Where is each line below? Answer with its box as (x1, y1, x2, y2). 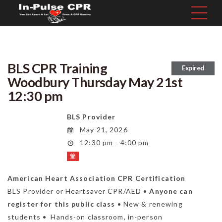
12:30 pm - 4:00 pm (78, 138, 149, 147)
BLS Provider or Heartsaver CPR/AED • (7, 187, 150, 196)
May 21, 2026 (78, 125, 128, 134)
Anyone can (149, 187, 193, 196)
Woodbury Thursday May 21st (7, 74, 182, 91)
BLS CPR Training (7, 60, 108, 77)
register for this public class (7, 200, 115, 209)
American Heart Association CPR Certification (7, 174, 186, 183)
